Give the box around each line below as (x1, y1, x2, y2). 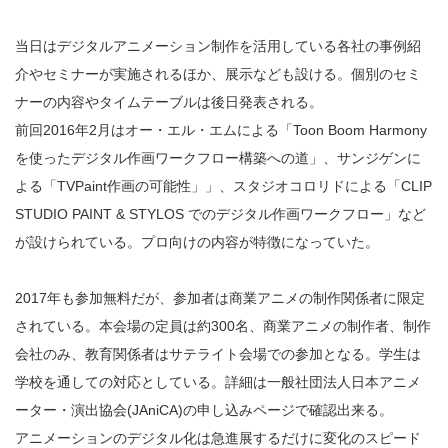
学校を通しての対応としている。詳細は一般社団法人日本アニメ (15, 373, 421, 390)
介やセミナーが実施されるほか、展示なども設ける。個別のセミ (15, 65, 421, 82)
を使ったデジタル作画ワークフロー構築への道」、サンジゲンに (15, 149, 421, 166)
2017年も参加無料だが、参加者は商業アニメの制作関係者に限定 (15, 289, 425, 306)
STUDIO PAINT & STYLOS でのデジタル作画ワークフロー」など (15, 205, 426, 222)
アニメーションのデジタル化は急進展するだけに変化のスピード (15, 429, 421, 446)
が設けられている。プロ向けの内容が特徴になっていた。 (15, 233, 379, 250)
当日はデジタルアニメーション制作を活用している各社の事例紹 (15, 37, 421, 54)
